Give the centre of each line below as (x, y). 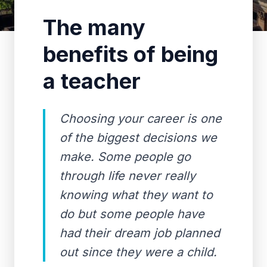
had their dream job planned (140, 233)
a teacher (92, 81)
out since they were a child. (138, 252)
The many (94, 27)
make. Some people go (125, 157)
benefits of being (131, 54)
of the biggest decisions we (138, 138)
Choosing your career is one (141, 119)
